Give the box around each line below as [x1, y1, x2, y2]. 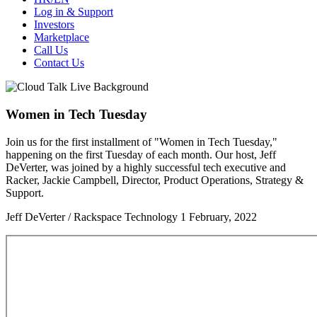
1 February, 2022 [180, 210, 257, 223]
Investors [34, 18, 74, 31]
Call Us [34, 44, 68, 57]
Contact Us [34, 57, 84, 69]
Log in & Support [34, 6, 113, 18]
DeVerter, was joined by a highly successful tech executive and [6, 161, 286, 173]
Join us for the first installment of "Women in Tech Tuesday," [6, 135, 277, 148]
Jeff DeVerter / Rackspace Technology [6, 210, 178, 223]
